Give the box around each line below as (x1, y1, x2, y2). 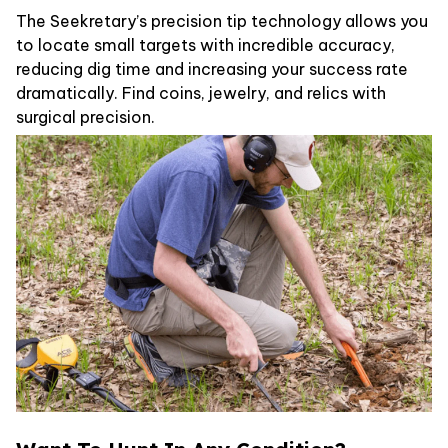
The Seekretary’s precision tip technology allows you (16, 10, 428, 31)
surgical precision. (16, 106, 155, 127)
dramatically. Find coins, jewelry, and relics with (16, 82, 386, 103)
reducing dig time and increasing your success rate (16, 58, 408, 79)
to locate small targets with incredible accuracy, (16, 34, 395, 55)
